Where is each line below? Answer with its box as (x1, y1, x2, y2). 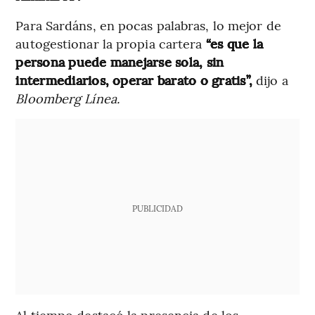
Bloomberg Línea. (15, 89, 120, 107)
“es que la (205, 34, 263, 52)
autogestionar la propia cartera (15, 34, 206, 52)
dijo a (252, 70, 288, 89)
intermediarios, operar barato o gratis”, (15, 70, 252, 89)
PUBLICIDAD (131, 202, 183, 214)
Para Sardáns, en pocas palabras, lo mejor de (15, 15, 281, 34)
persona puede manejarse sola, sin (15, 52, 224, 70)
